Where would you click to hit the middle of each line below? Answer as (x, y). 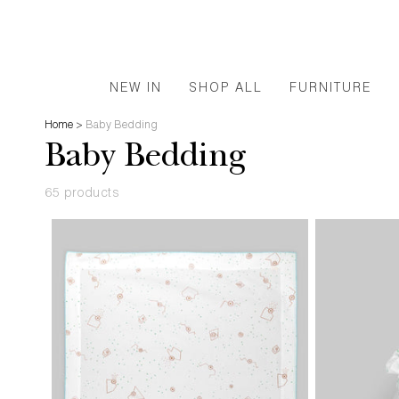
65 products (82, 195)
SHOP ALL (225, 89)
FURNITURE (330, 89)
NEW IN (135, 89)
